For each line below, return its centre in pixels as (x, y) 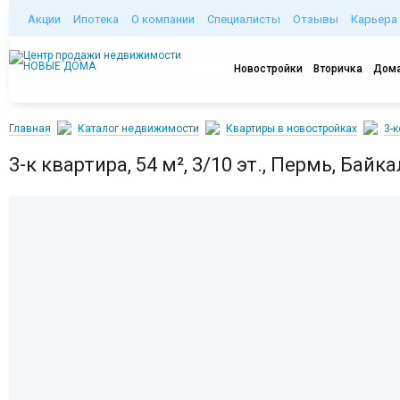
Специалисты (244, 19)
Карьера (374, 19)
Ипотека (96, 19)
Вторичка (338, 69)
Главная (30, 129)
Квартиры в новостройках (292, 129)
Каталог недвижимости (138, 129)
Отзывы (316, 19)
